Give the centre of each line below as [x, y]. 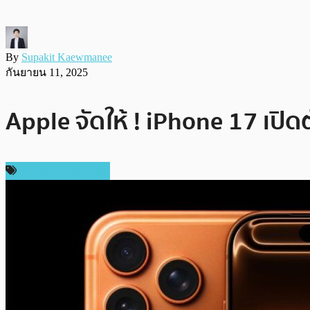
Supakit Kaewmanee [67, 57]
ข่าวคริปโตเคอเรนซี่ [62, 171]
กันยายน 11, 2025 [47, 72]
